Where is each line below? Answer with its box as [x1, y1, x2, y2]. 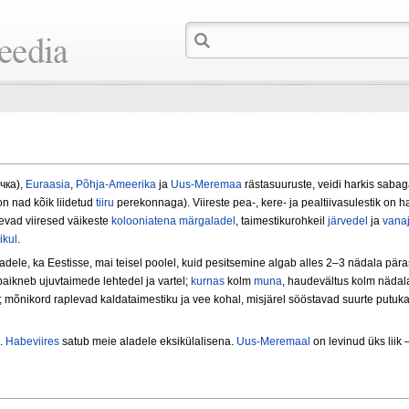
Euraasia [26, 178, 70, 192]
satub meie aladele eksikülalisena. [59, 335, 236, 349]
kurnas [191, 275, 225, 288]
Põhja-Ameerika [76, 178, 156, 192]
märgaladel [179, 215, 236, 228]
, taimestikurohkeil [236, 215, 328, 228]
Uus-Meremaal [236, 335, 310, 349]
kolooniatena [111, 215, 176, 228]
